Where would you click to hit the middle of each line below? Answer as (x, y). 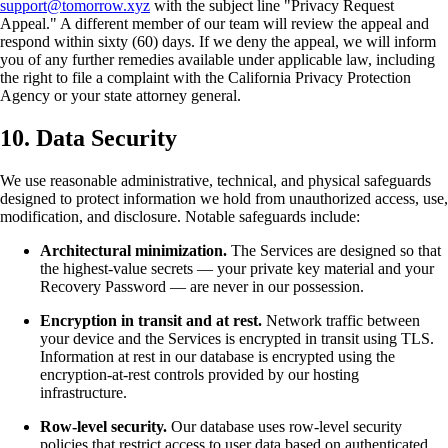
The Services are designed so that (334, 250)
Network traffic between (341, 320)
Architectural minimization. (133, 250)
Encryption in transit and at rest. (151, 320)
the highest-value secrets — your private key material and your (237, 268)
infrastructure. (83, 392)
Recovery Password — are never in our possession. (202, 286)
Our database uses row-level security (284, 426)
